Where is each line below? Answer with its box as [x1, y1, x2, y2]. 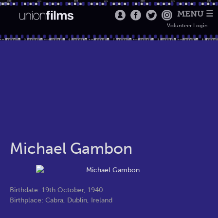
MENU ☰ [177, 9, 213, 18]
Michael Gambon [10, 139, 132, 158]
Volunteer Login [166, 22, 208, 29]
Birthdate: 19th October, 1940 [10, 185, 103, 194]
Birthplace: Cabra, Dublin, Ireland [10, 196, 112, 204]
